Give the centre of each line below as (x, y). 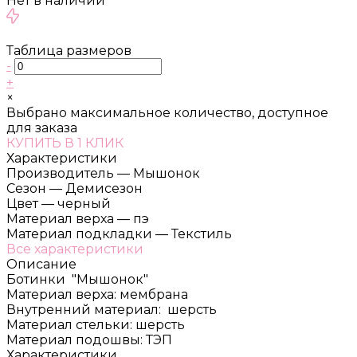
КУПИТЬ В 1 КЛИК (65, 143)
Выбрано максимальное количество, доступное (167, 112)
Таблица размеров (69, 50)
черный (84, 203)
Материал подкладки (79, 233)
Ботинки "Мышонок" (77, 279)
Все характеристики (75, 249)
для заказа (42, 127)
